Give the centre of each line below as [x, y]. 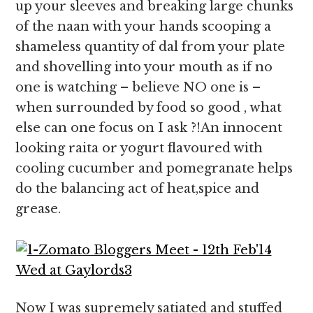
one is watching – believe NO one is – [138, 87]
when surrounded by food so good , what [149, 108]
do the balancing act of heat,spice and [138, 189]
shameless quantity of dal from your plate [151, 47]
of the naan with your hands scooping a [144, 27]
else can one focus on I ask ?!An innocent [149, 128]
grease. [38, 209]
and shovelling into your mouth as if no [144, 67]
